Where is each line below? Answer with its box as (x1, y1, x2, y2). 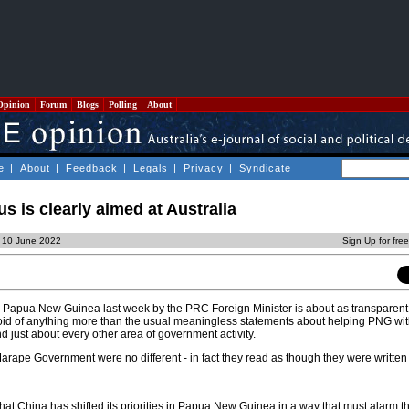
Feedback (66, 163, 118, 173)
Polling (106, 100, 140, 110)
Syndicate (239, 163, 291, 173)
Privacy (184, 163, 224, 173)
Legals (133, 163, 168, 173)
